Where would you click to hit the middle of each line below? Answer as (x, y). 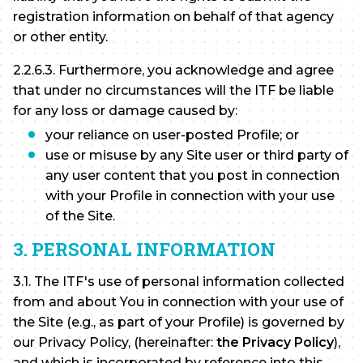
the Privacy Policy (275, 342)
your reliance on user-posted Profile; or (172, 135)
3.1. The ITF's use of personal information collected (179, 281)
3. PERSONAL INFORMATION (144, 250)
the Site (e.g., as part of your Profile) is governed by (179, 322)
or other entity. (60, 37)
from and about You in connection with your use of (178, 301)
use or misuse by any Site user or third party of (197, 156)
